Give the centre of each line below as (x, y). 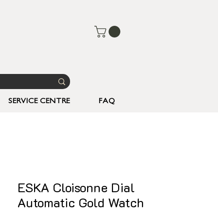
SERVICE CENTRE (39, 102)
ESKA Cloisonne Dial (76, 187)
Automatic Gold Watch (81, 202)
